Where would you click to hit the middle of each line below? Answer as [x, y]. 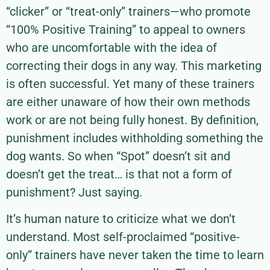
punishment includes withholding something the [135, 138]
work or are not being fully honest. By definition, [132, 120]
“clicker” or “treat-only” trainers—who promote [128, 11]
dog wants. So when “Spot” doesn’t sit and [118, 156]
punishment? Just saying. [74, 192]
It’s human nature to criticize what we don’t [121, 219]
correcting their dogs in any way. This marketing [134, 65]
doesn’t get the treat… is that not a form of [119, 174]
